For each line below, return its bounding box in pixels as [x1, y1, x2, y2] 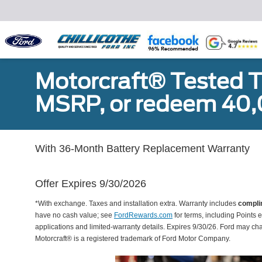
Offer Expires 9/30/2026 [35, 178, 146, 189]
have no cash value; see [35, 211, 114, 219]
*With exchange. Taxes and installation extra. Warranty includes [35, 199, 238, 208]
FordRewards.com [114, 211, 173, 219]
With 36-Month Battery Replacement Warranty [35, 143, 250, 154]
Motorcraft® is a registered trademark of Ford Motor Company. [35, 235, 230, 243]
